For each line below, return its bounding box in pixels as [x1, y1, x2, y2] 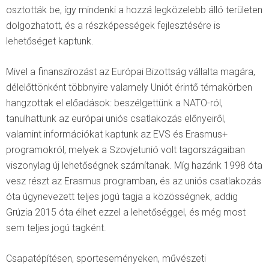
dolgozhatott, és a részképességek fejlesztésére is [6, 19, 220, 31]
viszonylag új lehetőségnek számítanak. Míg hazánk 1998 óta [6, 159, 262, 171]
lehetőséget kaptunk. [6, 35, 94, 47]
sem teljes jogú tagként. [6, 222, 106, 234]
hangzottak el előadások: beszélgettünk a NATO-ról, [6, 97, 223, 109]
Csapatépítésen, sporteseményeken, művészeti [6, 252, 206, 264]
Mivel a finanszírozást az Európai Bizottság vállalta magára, [6, 65, 255, 77]
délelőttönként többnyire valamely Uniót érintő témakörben [6, 81, 252, 93]
